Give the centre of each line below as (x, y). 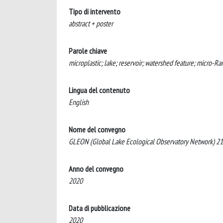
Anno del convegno (96, 169)
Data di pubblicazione (100, 208)
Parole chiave (88, 51)
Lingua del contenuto (99, 90)
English (79, 102)
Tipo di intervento (95, 11)
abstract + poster (91, 23)
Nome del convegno (97, 129)
